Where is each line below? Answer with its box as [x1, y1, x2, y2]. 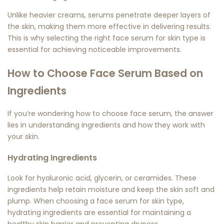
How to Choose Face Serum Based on [7, 65, 203, 80]
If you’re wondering [7, 108, 76, 119]
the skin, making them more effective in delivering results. [7, 21, 211, 32]
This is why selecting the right [7, 33, 112, 43]
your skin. [7, 131, 39, 142]
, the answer [171, 108, 213, 119]
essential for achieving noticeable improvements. [7, 44, 181, 55]
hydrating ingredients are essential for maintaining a [7, 207, 191, 218]
